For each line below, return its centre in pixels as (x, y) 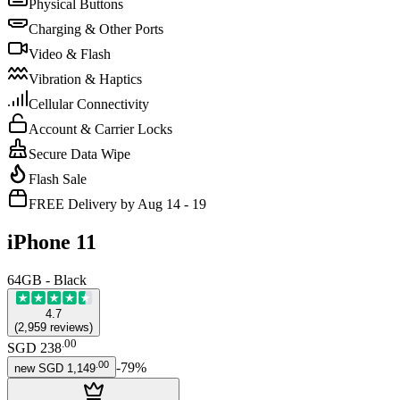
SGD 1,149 (67, 369)
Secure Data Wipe (79, 154)
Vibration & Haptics (85, 79)
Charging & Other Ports (96, 29)
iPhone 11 (52, 242)
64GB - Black (47, 279)
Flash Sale (58, 179)
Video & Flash (70, 54)
